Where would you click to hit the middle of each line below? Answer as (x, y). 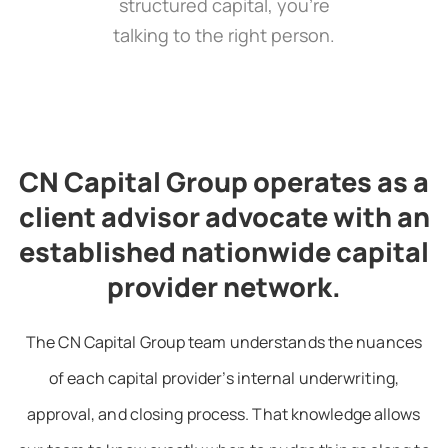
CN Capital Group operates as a (224, 181)
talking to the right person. (224, 34)
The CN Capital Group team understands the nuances (224, 341)
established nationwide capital (224, 251)
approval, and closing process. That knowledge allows (224, 413)
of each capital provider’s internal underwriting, (224, 377)
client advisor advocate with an (224, 216)
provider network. (224, 286)
